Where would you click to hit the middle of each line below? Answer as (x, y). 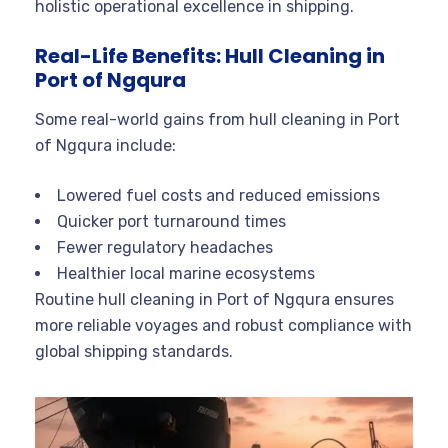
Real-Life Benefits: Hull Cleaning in (210, 55)
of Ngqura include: (105, 145)
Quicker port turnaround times (171, 221)
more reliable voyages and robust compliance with (223, 325)
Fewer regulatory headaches (165, 247)
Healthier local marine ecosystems (186, 273)
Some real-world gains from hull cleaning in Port (217, 119)
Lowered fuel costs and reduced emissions (218, 195)
